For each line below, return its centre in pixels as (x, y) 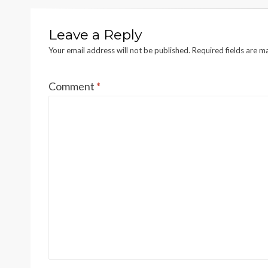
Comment (72, 86)
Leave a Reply (95, 34)
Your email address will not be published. (119, 50)
